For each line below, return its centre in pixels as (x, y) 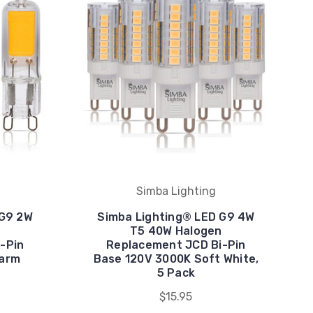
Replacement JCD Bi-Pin (176, 245)
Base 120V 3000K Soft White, (176, 259)
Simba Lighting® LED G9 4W (176, 217)
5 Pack (176, 272)
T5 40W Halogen (176, 231)
